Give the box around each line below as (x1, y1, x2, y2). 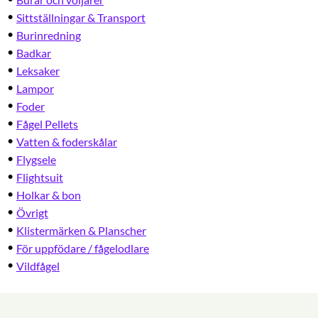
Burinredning (16, 28, 81, 43)
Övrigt (16, 206, 48, 220)
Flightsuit (16, 170, 63, 185)
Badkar (16, 46, 51, 60)
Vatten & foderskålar (16, 135, 117, 149)
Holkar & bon (16, 188, 81, 202)
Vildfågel (16, 259, 60, 273)
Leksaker (16, 64, 60, 78)
